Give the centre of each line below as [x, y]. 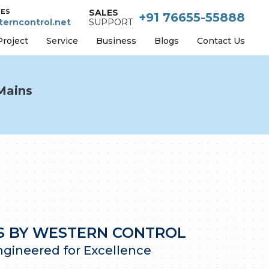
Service [62, 41]
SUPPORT [111, 23]
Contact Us [221, 41]
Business [116, 41]
